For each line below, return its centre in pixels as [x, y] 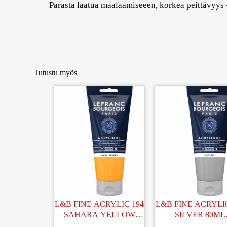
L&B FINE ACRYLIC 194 [100, 204]
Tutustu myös [56, 72]
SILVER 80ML [200, 214]
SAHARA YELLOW [99, 214]
